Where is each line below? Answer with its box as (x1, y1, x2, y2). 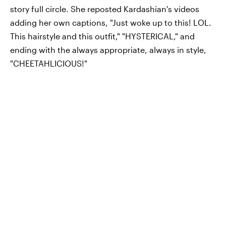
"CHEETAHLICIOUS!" (10, 59, 87, 69)
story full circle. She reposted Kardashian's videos (10, 4, 199, 14)
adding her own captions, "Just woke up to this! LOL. (10, 18, 211, 28)
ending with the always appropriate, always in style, (10, 45, 206, 55)
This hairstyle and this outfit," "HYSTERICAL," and (10, 31, 195, 41)
